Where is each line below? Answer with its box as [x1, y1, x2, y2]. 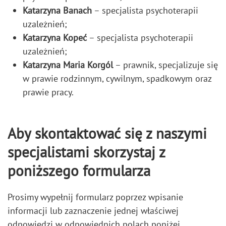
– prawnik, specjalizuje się [113, 59, 218, 71]
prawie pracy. [23, 86, 74, 98]
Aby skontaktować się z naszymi [8, 124, 207, 143]
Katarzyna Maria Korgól [23, 59, 113, 71]
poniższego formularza [8, 161, 150, 180]
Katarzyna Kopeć [23, 31, 87, 43]
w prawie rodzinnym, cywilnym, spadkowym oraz [23, 72, 211, 84]
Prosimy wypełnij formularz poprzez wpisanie [8, 191, 183, 203]
